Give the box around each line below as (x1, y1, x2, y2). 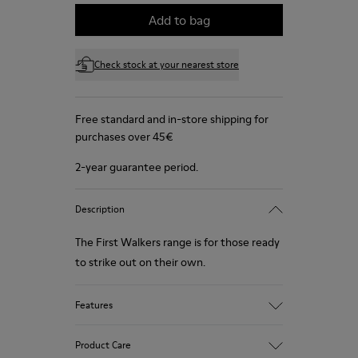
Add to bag (148, 11, 210, 29)
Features (75, 297, 113, 312)
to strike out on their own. (75, 254, 205, 270)
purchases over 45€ (75, 129, 173, 145)
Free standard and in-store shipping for (75, 111, 268, 127)
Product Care (75, 337, 131, 352)
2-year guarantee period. (75, 159, 198, 175)
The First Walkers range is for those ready (75, 234, 280, 250)
